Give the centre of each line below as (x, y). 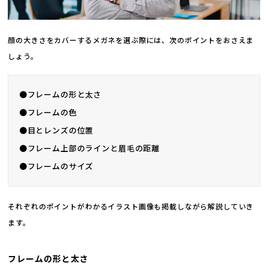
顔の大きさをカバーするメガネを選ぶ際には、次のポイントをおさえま (131, 39)
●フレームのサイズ (56, 166)
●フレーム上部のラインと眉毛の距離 (89, 148)
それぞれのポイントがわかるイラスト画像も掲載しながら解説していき (131, 206)
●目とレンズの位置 (56, 130)
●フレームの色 (48, 112)
